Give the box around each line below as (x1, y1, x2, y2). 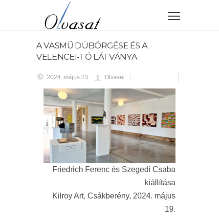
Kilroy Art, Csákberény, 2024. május (52, 191, 175, 200)
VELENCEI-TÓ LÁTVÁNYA (36, 52, 137, 62)
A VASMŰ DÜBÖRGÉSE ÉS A (36, 41, 148, 50)
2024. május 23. (47, 74, 89, 81)
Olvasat (105, 74, 125, 81)
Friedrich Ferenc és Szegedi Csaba (52, 165, 175, 174)
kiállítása (145, 178, 175, 187)
